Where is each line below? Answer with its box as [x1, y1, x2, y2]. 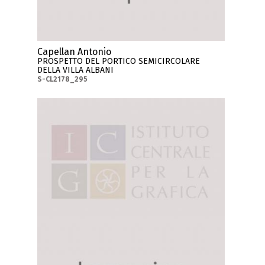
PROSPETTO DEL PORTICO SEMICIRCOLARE [37, 56, 201, 67]
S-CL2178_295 [37, 75, 88, 84]
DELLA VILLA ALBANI [37, 65, 114, 76]
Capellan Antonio [37, 46, 112, 58]
